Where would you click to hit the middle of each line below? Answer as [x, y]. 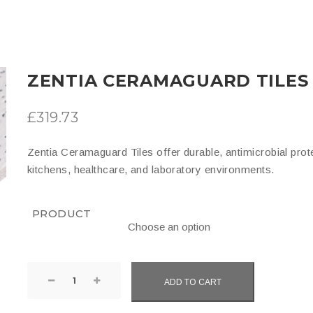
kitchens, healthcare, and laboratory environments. [151, 169]
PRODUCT [61, 213]
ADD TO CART [193, 282]
